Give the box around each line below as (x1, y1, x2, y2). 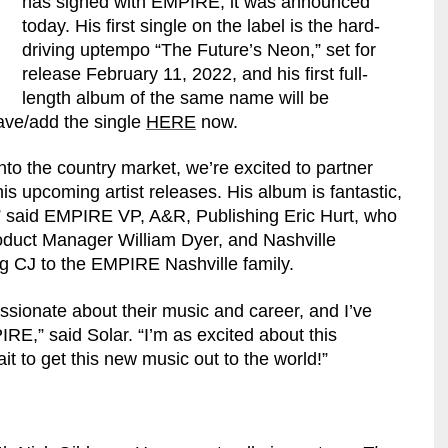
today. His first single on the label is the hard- (22, 15, 381, 36)
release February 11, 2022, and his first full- (22, 63, 369, 84)
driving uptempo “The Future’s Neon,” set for (22, 39, 377, 60)
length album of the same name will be (22, 87, 330, 108)
